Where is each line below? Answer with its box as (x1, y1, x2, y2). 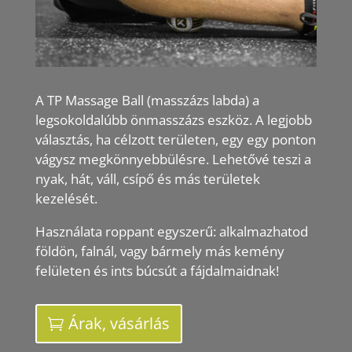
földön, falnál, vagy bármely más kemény (35, 241, 284, 260)
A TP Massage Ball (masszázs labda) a (35, 90, 259, 109)
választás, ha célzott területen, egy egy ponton (35, 130, 316, 148)
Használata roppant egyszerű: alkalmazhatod (35, 222, 308, 240)
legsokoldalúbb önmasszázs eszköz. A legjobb (35, 110, 312, 129)
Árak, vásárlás (68, 312, 170, 334)
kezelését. (35, 189, 97, 207)
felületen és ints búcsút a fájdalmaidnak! (35, 261, 279, 280)
